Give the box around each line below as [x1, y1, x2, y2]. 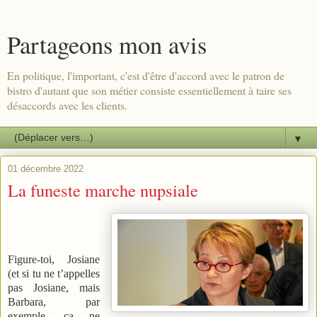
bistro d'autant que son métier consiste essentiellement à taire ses [7, 83, 292, 98]
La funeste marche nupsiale [8, 178, 198, 202]
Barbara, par [8, 295, 100, 308]
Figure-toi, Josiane [8, 253, 100, 265]
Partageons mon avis [7, 28, 207, 61]
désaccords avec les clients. [7, 98, 127, 113]
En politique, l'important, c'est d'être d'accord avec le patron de [7, 68, 284, 83]
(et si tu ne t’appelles [8, 267, 100, 279]
